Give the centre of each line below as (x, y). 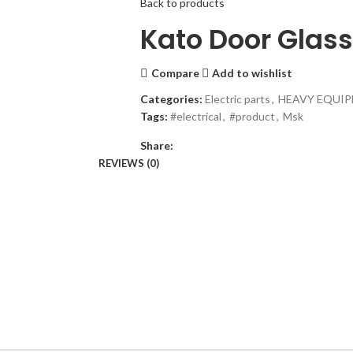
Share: (156, 145)
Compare (175, 72)
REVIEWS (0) (128, 163)
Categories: (171, 99)
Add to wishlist (253, 72)
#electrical (195, 116)
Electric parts (237, 99)
